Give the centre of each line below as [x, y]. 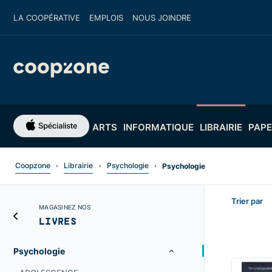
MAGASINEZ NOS [65, 207]
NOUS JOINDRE [162, 18]
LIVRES [58, 221]
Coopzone [32, 165]
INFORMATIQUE [158, 127]
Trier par [247, 201]
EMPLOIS [106, 18]
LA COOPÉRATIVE [47, 18]
